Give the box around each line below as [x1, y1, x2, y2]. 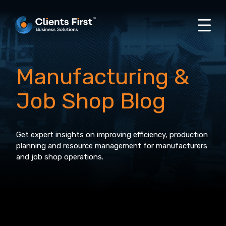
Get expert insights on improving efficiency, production [16, 130, 208, 139]
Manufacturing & [16, 64, 189, 90]
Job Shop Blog [16, 88, 165, 114]
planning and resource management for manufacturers [16, 141, 207, 150]
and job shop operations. [16, 152, 103, 161]
